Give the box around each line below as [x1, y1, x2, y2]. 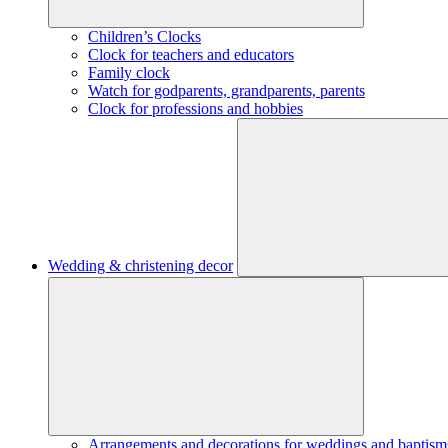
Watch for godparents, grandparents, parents [88, 82, 365, 99]
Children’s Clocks [88, 28, 201, 45]
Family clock [88, 64, 170, 81]
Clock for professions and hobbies [88, 100, 303, 117]
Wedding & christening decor [48, 257, 233, 274]
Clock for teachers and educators [88, 46, 294, 63]
